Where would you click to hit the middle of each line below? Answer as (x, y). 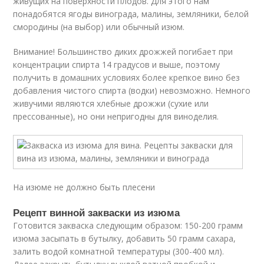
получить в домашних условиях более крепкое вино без (127, 77)
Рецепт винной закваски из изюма (97, 212)
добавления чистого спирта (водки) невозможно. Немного (132, 90)
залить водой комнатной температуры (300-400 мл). (119, 251)
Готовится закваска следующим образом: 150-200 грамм (128, 225)
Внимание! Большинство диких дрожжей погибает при (123, 52)
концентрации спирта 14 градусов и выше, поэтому (117, 65)
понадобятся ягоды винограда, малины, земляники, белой (131, 14)
